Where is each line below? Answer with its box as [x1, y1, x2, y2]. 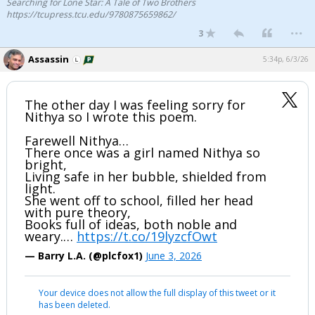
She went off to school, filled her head [25, 192, 253, 209]
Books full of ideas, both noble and [25, 216, 237, 233]
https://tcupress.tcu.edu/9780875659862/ [6, 8, 176, 20]
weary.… [25, 228, 77, 245]
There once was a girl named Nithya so [25, 144, 260, 161]
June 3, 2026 [146, 249, 202, 262]
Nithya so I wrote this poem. [25, 108, 197, 125]
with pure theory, [25, 204, 131, 221]
